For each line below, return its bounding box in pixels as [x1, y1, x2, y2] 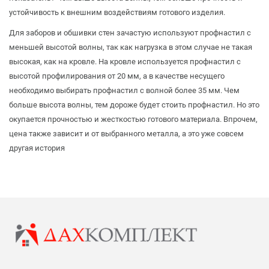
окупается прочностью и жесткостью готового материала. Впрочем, [9, 114, 258, 124]
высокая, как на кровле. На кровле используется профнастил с [9, 56, 241, 66]
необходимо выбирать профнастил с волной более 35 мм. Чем [9, 85, 240, 95]
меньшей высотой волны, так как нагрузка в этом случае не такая [9, 42, 252, 52]
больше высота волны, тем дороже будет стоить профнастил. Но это [9, 100, 259, 109]
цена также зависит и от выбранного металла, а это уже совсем [9, 128, 244, 138]
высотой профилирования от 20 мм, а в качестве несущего [9, 71, 225, 80]
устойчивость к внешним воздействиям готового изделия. [9, 7, 225, 17]
